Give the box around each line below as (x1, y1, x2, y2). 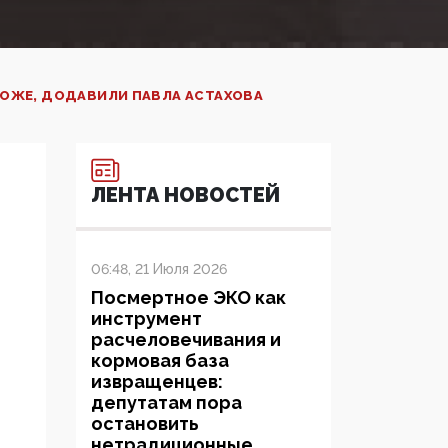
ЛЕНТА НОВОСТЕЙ (91, 183, 280, 208)
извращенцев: (91, 371, 223, 393)
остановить (91, 413, 199, 435)
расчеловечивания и (91, 329, 281, 351)
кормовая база (91, 350, 229, 372)
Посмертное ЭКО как (91, 287, 286, 309)
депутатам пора (91, 392, 242, 414)
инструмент (91, 308, 202, 330)
